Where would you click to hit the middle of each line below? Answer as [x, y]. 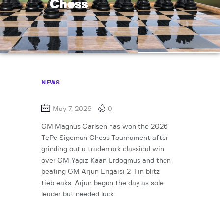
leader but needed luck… [80, 195]
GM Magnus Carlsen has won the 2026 [105, 127]
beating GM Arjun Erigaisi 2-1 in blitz [100, 172]
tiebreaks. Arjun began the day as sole [102, 183]
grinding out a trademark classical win [103, 150]
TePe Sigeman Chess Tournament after [105, 138]
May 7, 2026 [72, 109]
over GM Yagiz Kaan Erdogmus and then [106, 161]
